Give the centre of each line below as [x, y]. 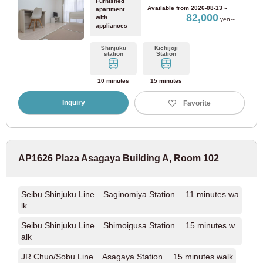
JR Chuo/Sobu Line [58, 257]
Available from [169, 8]
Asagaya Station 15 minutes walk [168, 257]
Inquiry [73, 103]
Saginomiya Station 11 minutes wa [171, 194]
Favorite [197, 103]
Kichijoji [166, 48]
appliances [112, 26]
